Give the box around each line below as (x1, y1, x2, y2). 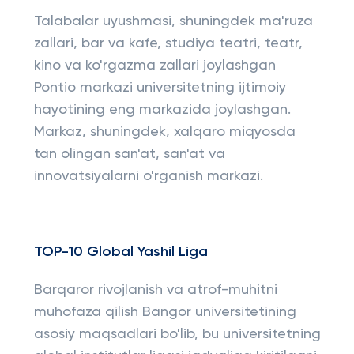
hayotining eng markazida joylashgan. (33, 103, 291, 117)
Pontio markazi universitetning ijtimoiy (33, 81, 286, 95)
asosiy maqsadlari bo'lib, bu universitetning (33, 327, 321, 341)
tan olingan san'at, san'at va (33, 147, 225, 161)
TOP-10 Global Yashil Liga (33, 245, 208, 259)
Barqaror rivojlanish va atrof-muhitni (33, 283, 277, 297)
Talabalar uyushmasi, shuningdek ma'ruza (33, 14, 313, 28)
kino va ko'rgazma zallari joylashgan (33, 58, 276, 73)
